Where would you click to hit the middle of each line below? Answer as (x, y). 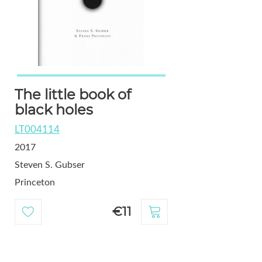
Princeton (35, 183)
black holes (54, 110)
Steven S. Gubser (49, 165)
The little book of (73, 95)
